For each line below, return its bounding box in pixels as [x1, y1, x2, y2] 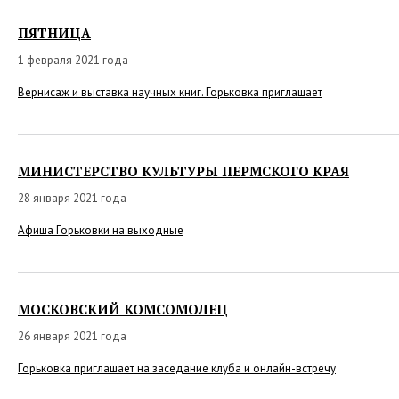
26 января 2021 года [18, 329, 126, 344]
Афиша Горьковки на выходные [18, 223, 183, 238]
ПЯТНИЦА [18, 24, 91, 42]
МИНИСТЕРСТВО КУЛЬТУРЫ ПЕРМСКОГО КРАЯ [18, 162, 349, 180]
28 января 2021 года [18, 191, 126, 206]
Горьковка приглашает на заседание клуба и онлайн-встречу [18, 361, 336, 376]
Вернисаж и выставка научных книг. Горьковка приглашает [18, 85, 322, 100]
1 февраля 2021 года [18, 53, 128, 68]
